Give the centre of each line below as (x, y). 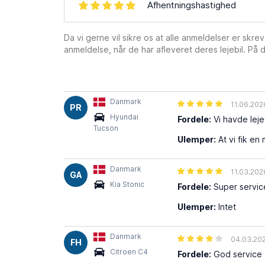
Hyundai (124, 117)
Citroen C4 (129, 252)
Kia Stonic (127, 184)
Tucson (106, 128)
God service (237, 254)
